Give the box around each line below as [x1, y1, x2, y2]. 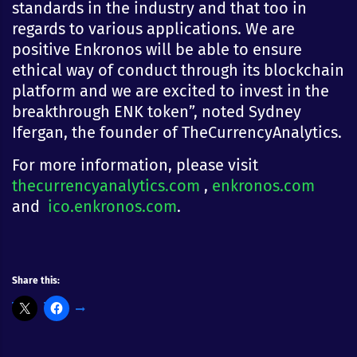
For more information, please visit [12, 155, 258, 175]
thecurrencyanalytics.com [12, 175, 200, 195]
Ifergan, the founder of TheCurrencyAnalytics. [12, 122, 342, 142]
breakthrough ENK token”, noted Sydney [12, 101, 301, 121]
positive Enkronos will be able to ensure [12, 39, 302, 59]
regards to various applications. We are [12, 18, 295, 38]
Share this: [12, 274, 60, 286]
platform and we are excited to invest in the [12, 80, 329, 100]
